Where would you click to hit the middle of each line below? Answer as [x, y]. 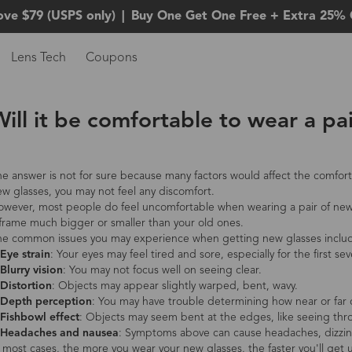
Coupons [111, 58]
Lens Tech [38, 58]
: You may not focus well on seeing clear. [162, 270]
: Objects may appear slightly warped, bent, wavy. [174, 286]
